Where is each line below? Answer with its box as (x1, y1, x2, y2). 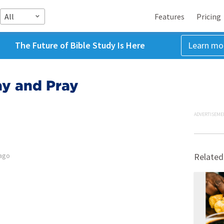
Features (154, 11, 184, 21)
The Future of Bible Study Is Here (14, 39, 145, 51)
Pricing (196, 11, 221, 21)
